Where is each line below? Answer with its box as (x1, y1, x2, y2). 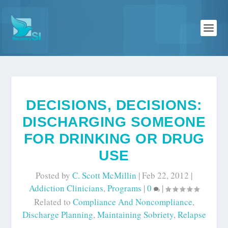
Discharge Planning (22, 209, 93, 220)
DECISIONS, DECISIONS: (26, 97, 202, 113)
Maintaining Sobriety (97, 209, 174, 220)
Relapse (177, 209, 206, 220)
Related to (34, 196, 73, 208)
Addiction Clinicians (29, 182, 103, 194)
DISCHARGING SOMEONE (22, 114, 206, 130)
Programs (107, 182, 141, 194)
